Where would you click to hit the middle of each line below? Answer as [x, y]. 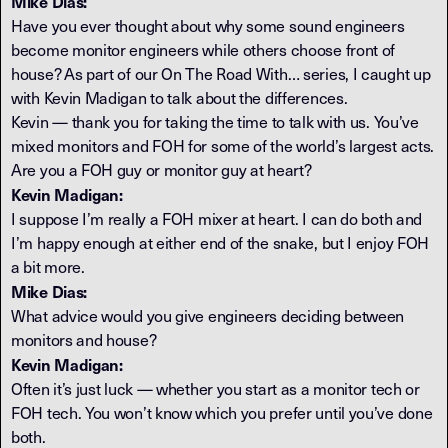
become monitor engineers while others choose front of [203, 49]
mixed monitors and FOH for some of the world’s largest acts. [223, 145]
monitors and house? [84, 339]
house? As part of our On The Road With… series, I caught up [221, 73]
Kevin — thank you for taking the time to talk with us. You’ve [215, 121]
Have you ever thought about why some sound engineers [208, 25]
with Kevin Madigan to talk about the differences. [179, 97]
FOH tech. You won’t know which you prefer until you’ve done [222, 412]
